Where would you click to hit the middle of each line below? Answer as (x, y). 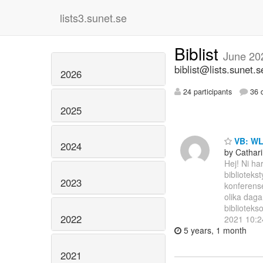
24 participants (206, 92)
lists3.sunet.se (93, 18)
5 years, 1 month (214, 230)
